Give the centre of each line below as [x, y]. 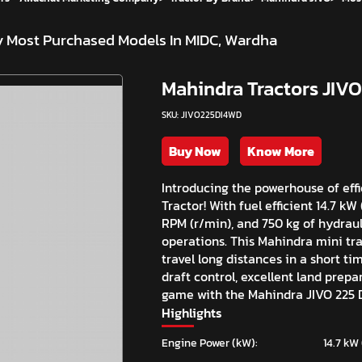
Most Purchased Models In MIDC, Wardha [142, 40]
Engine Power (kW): [210, 342]
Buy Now [195, 151]
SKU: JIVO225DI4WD [202, 114]
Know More [281, 151]
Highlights [192, 312]
